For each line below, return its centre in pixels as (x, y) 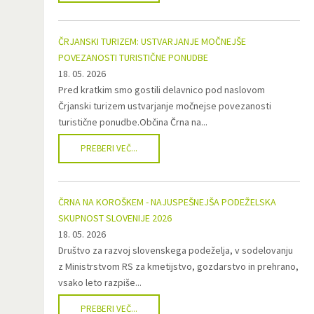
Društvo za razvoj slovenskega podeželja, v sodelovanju (176, 250)
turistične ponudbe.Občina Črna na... (133, 122)
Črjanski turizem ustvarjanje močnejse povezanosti (165, 106)
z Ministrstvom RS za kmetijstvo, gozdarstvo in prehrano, (178, 266)
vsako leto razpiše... (100, 282)
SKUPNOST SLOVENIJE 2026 (115, 218)
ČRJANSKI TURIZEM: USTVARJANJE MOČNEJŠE (152, 41)
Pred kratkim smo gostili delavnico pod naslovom (162, 90)
